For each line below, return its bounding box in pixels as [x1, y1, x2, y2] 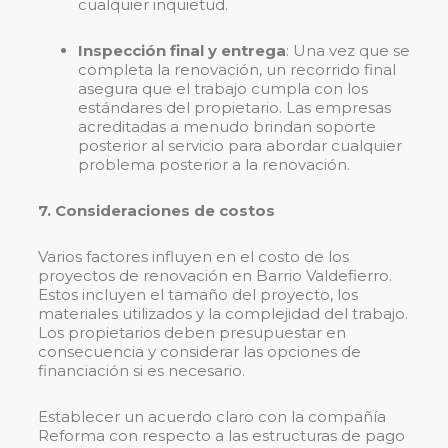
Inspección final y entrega [78, 41, 286, 61]
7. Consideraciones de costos [38, 201, 275, 221]
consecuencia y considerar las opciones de [38, 342, 361, 362]
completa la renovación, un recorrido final [78, 60, 396, 80]
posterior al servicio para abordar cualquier [78, 136, 402, 156]
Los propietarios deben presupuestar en [38, 323, 346, 343]
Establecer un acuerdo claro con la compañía [38, 407, 386, 427]
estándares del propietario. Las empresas [78, 98, 391, 118]
